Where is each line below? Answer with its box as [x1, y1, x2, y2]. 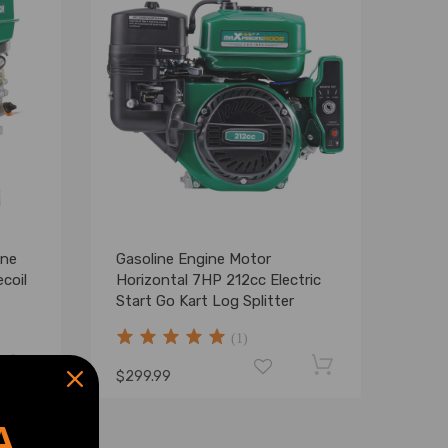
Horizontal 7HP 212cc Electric [115, 271, 321, 289]
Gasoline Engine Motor [115, 250, 271, 268]
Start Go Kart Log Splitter [115, 292, 294, 310]
